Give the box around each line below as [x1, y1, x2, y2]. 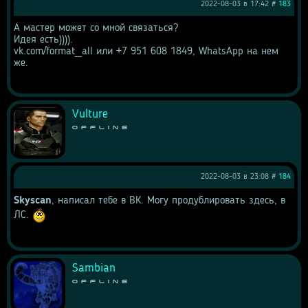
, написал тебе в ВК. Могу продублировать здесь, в [52, 195, 285, 206]
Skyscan [14, 195, 52, 206]
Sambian [72, 262, 115, 274]
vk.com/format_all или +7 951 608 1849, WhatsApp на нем [14, 46, 278, 57]
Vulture [72, 108, 108, 120]
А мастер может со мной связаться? [14, 23, 178, 34]
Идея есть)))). [14, 34, 73, 45]
